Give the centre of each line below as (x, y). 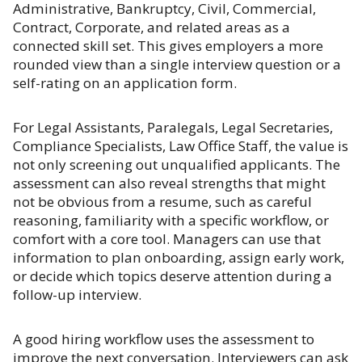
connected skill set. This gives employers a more (168, 46)
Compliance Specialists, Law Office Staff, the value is (181, 146)
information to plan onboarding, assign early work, (179, 257)
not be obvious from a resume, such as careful (162, 202)
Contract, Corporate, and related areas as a (152, 27)
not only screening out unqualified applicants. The (177, 164)
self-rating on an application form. (125, 83)
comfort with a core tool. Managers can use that (167, 239)
